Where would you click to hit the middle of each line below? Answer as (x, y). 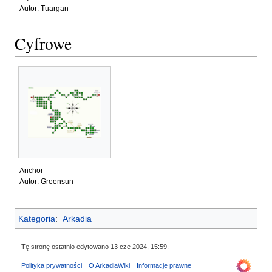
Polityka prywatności (51, 265)
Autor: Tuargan (44, 8)
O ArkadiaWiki (109, 265)
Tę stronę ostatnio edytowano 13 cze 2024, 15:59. (95, 247)
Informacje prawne (164, 265)
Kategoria (37, 218)
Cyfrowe (43, 44)
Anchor (31, 171)
